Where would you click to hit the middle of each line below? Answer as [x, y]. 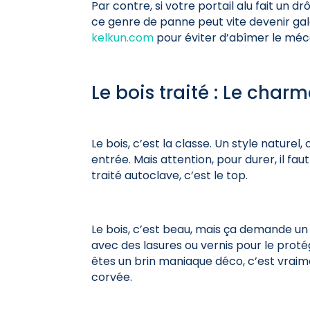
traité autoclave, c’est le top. [170, 175]
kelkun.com [123, 37]
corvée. [112, 277]
